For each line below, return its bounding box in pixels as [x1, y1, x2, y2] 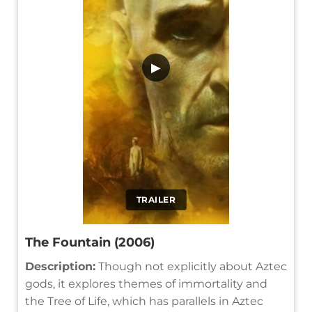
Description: [25, 259, 95, 273]
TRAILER [136, 194, 176, 205]
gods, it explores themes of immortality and [25, 276, 267, 290]
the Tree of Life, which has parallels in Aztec [25, 294, 263, 308]
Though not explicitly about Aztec [95, 259, 287, 273]
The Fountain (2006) [25, 234, 155, 250]
